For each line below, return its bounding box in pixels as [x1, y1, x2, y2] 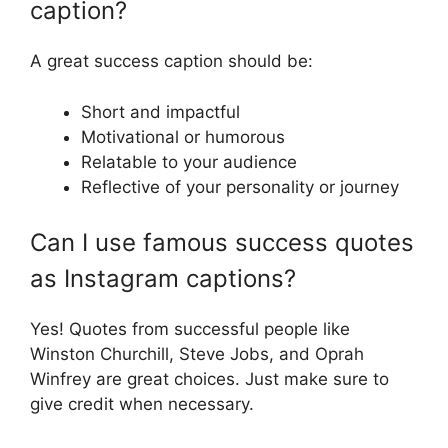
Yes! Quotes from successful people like [30, 319, 350, 340]
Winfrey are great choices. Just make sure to [30, 369, 389, 390]
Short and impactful [81, 101, 240, 122]
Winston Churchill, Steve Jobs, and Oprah [30, 344, 364, 365]
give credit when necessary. [30, 394, 254, 415]
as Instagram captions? [30, 264, 296, 294]
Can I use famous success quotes [30, 228, 414, 258]
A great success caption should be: [30, 51, 313, 72]
